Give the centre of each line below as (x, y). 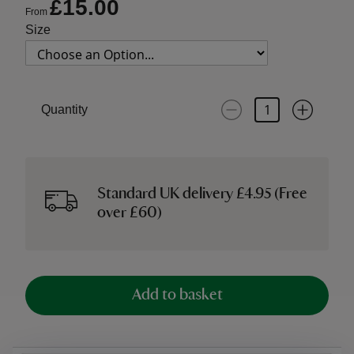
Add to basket (177, 296)
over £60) (130, 213)
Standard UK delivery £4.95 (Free (203, 194)
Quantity (64, 109)
